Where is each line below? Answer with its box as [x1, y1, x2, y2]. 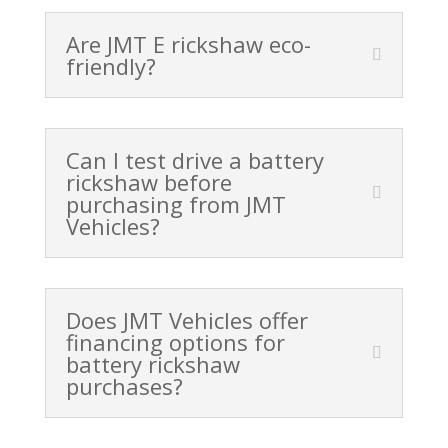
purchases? [65, 371, 183, 402]
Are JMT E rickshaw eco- [65, 29, 311, 60]
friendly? [65, 51, 156, 82]
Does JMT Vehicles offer [65, 305, 308, 336]
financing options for [65, 327, 285, 358]
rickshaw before [65, 167, 232, 198]
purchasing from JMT [65, 189, 286, 220]
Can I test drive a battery [65, 145, 324, 176]
